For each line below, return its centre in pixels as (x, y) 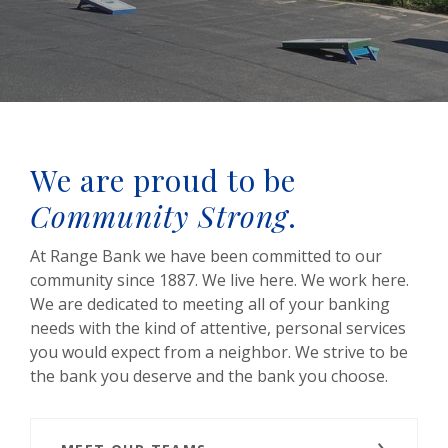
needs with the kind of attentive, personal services (218, 328)
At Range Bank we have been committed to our (206, 256)
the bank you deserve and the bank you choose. (209, 376)
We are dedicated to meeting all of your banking (210, 304)
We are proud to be (163, 180)
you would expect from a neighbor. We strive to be (219, 352)
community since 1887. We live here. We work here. (219, 280)
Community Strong (159, 216)
